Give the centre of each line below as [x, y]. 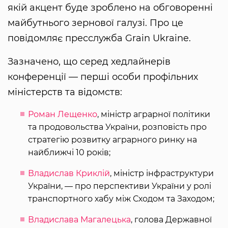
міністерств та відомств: [65, 92]
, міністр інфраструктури [162, 174]
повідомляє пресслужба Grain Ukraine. [99, 38]
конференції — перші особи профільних [103, 77]
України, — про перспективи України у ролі [120, 186]
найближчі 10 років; [69, 153]
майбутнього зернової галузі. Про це [95, 23]
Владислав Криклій [69, 174]
